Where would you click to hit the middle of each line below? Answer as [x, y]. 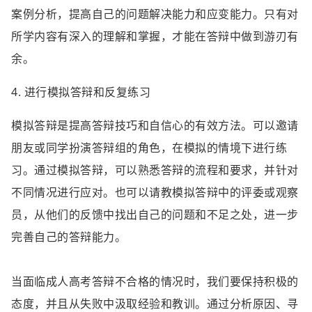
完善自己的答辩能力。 [69, 237]
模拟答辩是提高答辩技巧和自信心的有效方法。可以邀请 [155, 125]
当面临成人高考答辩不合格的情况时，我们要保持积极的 [155, 281]
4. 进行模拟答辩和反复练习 [81, 92]
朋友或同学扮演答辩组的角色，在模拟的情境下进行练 [149, 148]
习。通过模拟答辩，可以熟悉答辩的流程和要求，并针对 [155, 170]
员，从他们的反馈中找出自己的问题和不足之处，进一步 [155, 214]
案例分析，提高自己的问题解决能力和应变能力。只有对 [155, 14]
